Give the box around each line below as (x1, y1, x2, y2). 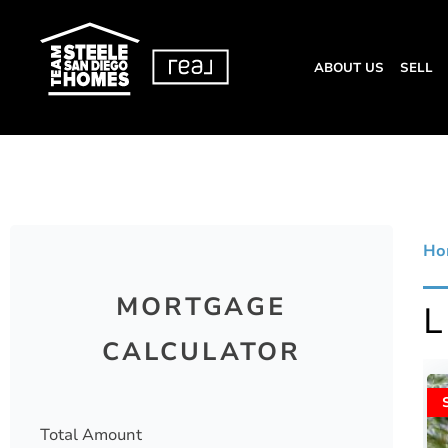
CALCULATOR (102, 335, 302, 370)
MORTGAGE (116, 290, 287, 325)
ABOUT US (314, 58, 385, 76)
